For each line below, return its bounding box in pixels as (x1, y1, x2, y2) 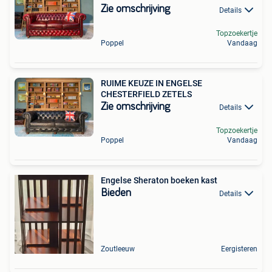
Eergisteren (221, 244, 257, 253)
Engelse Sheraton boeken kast (101, 175, 217, 185)
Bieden (101, 187, 131, 199)
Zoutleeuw (101, 244, 135, 253)
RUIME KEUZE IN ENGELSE (101, 78, 202, 88)
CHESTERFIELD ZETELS (101, 89, 192, 99)
